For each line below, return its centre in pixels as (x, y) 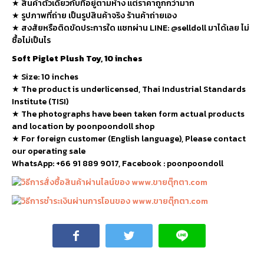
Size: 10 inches (50, 77)
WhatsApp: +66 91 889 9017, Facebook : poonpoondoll (118, 163)
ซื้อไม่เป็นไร (31, 40)
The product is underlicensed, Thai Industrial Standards (133, 89)
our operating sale (49, 151)
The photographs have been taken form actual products (133, 114)
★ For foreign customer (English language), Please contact (129, 138)
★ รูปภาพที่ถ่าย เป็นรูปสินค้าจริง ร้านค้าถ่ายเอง (94, 15)
